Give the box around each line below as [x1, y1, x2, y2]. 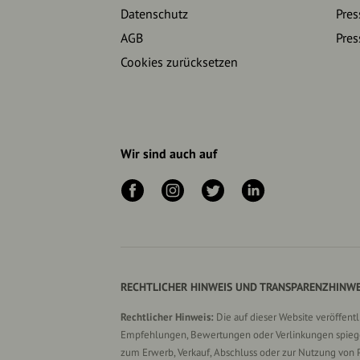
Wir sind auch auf [121, 145, 217, 162]
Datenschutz [121, 6, 188, 22]
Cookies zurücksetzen [121, 54, 238, 71]
